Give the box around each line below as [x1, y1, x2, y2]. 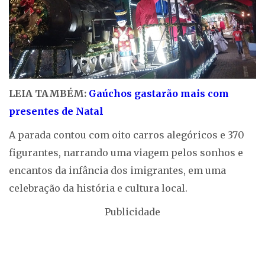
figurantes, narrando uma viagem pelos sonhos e [9, 147, 243, 159]
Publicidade [105, 206, 160, 218]
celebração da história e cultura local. [9, 182, 188, 195]
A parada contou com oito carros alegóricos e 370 [9, 129, 244, 141]
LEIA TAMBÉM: [9, 88, 89, 100]
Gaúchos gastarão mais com [89, 88, 229, 100]
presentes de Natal [9, 105, 104, 118]
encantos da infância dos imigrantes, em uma [9, 164, 226, 177]
